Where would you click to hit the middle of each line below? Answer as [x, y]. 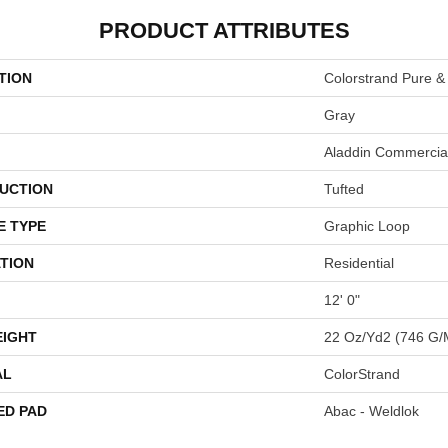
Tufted [344, 189]
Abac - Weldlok [371, 411]
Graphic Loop [367, 226]
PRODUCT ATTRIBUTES [224, 30]
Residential [359, 263]
